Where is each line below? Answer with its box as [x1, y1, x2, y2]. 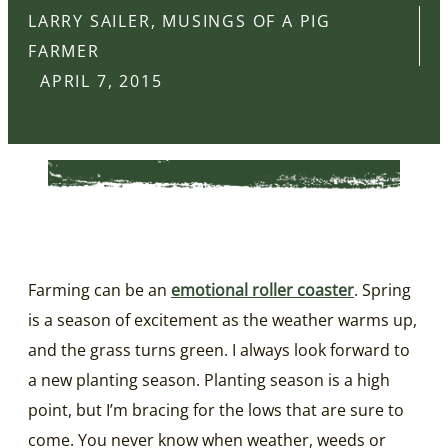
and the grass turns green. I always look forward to [28, 338, 410, 361]
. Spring [354, 278, 411, 301]
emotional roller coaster [171, 278, 354, 301]
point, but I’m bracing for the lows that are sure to [28, 398, 404, 421]
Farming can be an [28, 278, 171, 301]
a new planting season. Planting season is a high [28, 368, 390, 391]
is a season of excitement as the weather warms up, [28, 308, 417, 331]
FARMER [28, 40, 100, 62]
